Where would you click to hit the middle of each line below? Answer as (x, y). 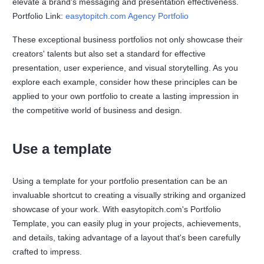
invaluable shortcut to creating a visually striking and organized (129, 195)
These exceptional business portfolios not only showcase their (128, 39)
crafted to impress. (47, 251)
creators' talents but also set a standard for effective (109, 53)
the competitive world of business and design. (98, 110)
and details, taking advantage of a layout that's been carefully (127, 237)
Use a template (62, 148)
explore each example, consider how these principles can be (125, 82)
